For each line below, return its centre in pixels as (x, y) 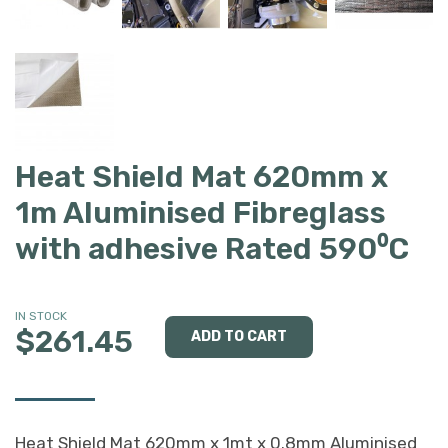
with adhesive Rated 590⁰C (212, 249)
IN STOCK (41, 316)
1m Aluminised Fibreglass (200, 213)
